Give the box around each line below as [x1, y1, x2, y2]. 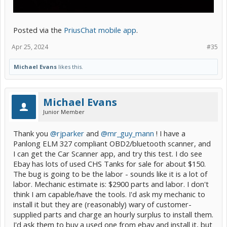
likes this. [57, 62, 83, 70]
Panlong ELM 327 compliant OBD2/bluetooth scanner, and [13, 138, 211, 148]
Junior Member [43, 107, 85, 116]
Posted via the [13, 24, 64, 35]
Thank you [13, 128, 50, 138]
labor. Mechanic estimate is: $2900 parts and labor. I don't [13, 178, 209, 189]
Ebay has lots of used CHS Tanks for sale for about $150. [13, 158, 206, 169]
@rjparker [50, 128, 84, 138]
